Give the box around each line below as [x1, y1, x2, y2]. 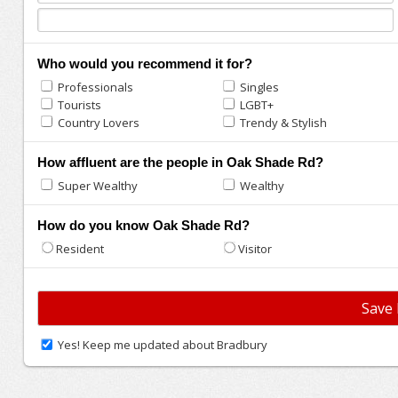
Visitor [238, 241, 273, 257]
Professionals [54, 79, 133, 95]
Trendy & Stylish [237, 115, 328, 131]
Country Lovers [54, 115, 139, 131]
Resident [55, 241, 104, 257]
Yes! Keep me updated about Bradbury [57, 336, 267, 353]
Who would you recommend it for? [36, 56, 252, 71]
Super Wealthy [54, 178, 138, 194]
